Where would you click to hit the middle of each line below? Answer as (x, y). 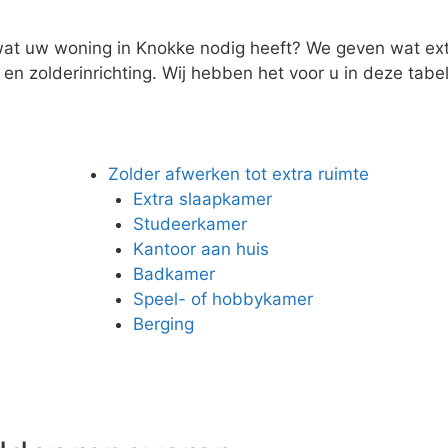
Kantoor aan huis (201, 248)
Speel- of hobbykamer (223, 298)
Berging (164, 323)
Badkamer (174, 273)
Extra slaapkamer (203, 198)
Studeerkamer (190, 223)
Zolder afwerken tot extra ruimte (238, 173)
